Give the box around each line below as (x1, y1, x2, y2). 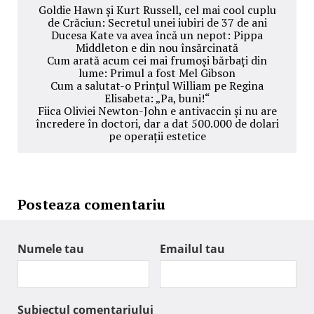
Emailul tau (160, 241, 225, 257)
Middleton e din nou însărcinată (76, 40, 238, 56)
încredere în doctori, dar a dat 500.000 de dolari (35, 116, 279, 132)
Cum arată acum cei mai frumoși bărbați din (47, 53, 267, 69)
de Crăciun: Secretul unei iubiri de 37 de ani (47, 15, 267, 31)
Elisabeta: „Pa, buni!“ (104, 90, 210, 107)
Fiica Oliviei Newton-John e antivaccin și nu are (37, 103, 277, 119)
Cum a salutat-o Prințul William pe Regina (50, 78, 264, 94)
